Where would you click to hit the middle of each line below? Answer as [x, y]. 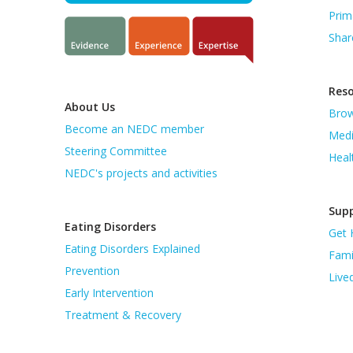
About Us [90, 106]
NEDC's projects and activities [141, 173]
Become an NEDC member [134, 128]
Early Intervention [109, 292]
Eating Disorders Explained [132, 248]
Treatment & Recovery [123, 314]
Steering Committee [116, 150]
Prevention [92, 270]
